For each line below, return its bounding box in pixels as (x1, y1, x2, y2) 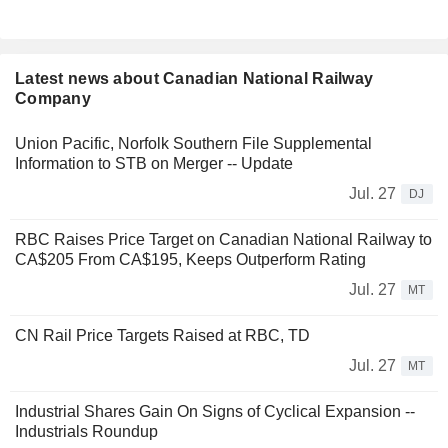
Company (15, 90, 91, 108)
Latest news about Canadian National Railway (15, 70, 374, 88)
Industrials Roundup (15, 423, 158, 441)
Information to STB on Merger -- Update (15, 155, 293, 173)
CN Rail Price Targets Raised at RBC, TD (15, 327, 310, 345)
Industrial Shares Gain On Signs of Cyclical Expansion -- (15, 403, 415, 421)
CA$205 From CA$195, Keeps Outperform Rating (15, 251, 366, 269)
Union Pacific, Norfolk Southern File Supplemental (15, 135, 372, 153)
